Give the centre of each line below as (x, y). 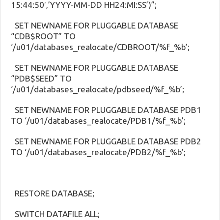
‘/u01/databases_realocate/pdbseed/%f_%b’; (98, 89)
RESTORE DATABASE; (53, 193)
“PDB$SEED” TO (41, 78)
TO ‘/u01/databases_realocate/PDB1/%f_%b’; (98, 120)
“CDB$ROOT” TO (43, 36)
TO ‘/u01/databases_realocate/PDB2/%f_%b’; (98, 152)
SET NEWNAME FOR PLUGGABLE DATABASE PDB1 (106, 110)
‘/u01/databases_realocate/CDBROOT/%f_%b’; (100, 47)
